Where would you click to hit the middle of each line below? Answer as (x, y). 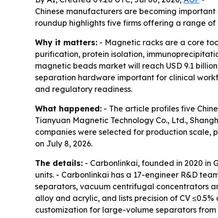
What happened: (68, 109)
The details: (59, 163)
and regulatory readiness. (84, 89)
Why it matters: (66, 43)
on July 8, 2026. (64, 144)
